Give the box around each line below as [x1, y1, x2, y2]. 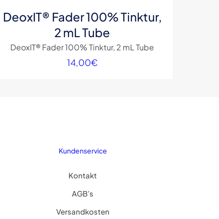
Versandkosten [56, 206, 109, 216]
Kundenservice [58, 146, 107, 155]
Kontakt [68, 170, 97, 180]
